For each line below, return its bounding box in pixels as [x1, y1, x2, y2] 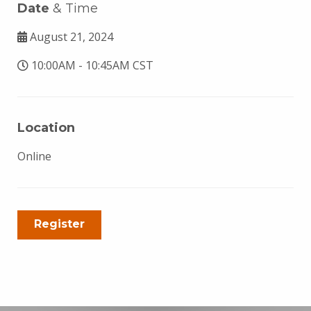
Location [17, 120, 75, 135]
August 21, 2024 [27, 29, 113, 44]
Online [17, 149, 51, 164]
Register [34, 217, 85, 230]
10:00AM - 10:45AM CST [28, 58, 153, 73]
